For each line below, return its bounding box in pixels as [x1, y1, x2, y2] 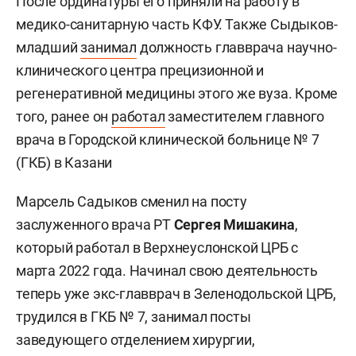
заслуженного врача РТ [16, 215, 174, 233]
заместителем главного [164, 107, 325, 125]
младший [16, 38, 81, 56]
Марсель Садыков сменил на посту [16, 192, 247, 210]
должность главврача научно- [137, 38, 337, 56]
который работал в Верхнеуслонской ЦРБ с [16, 238, 299, 256]
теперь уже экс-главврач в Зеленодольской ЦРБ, [16, 284, 336, 302]
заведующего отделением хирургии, [16, 331, 255, 348]
